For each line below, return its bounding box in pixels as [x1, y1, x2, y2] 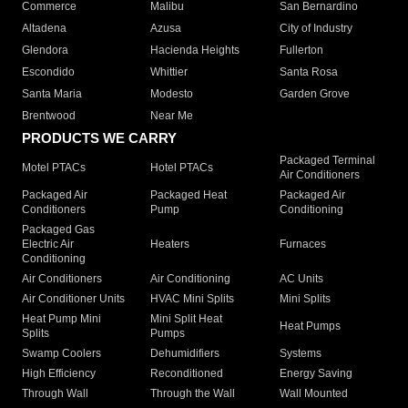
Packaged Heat [150, 189, 228, 202]
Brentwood [22, 109, 76, 123]
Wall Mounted [279, 387, 348, 401]
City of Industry [279, 22, 352, 36]
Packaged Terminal [279, 154, 375, 168]
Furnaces [279, 238, 326, 251]
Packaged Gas [22, 223, 95, 237]
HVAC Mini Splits [150, 292, 235, 306]
